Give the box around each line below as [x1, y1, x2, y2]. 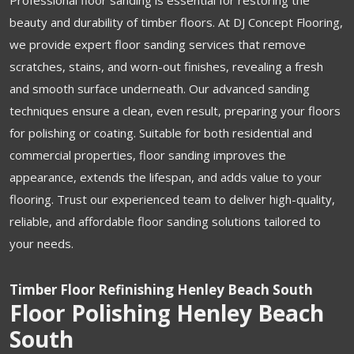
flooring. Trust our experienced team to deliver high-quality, [9, 190, 335, 207]
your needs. [9, 235, 73, 251]
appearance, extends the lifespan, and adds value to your [9, 168, 322, 185]
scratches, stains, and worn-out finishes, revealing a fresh [9, 58, 323, 74]
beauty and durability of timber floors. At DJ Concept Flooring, [9, 13, 343, 30]
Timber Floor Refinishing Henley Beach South [9, 280, 313, 299]
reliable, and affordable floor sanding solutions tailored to [9, 213, 321, 229]
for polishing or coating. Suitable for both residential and [9, 124, 312, 141]
